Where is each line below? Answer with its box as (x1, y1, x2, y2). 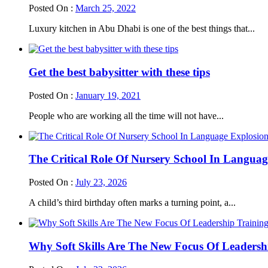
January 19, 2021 (75, 90, 141, 100)
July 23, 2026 (75, 177, 127, 188)
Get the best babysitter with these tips (29, 66, 210, 79)
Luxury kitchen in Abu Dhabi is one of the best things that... (29, 23, 255, 34)
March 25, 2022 (75, 3, 136, 14)
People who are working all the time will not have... (29, 110, 224, 121)
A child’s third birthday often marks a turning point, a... (29, 197, 236, 208)
